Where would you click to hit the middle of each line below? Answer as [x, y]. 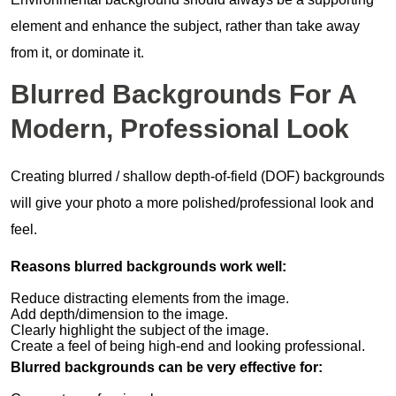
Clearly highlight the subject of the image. [140, 330]
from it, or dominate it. [77, 52]
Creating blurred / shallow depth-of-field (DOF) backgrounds [198, 176]
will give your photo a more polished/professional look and [192, 202]
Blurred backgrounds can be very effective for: [167, 367]
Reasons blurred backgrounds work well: [148, 266]
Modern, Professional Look [180, 128]
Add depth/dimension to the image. [119, 314]
